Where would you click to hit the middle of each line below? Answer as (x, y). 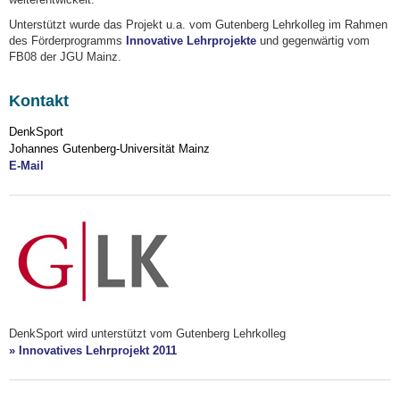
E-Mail (26, 166)
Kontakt (39, 100)
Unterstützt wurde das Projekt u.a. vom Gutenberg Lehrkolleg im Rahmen (198, 25)
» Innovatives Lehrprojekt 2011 (93, 350)
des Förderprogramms (67, 41)
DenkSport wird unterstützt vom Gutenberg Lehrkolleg (147, 333)
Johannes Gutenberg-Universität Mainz (109, 149)
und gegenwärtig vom (313, 41)
